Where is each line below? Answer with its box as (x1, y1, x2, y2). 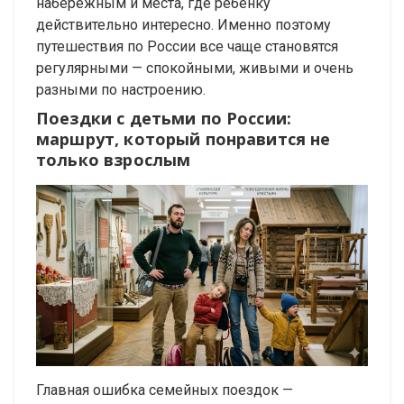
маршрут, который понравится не (36, 127, 331, 150)
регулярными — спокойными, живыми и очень (36, 59, 353, 77)
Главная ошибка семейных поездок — (36, 381, 293, 399)
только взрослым (36, 148, 191, 170)
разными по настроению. (36, 80, 206, 98)
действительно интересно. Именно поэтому (36, 15, 331, 33)
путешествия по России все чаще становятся (36, 37, 338, 55)
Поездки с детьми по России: (36, 106, 292, 129)
